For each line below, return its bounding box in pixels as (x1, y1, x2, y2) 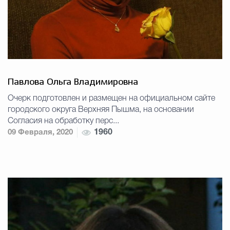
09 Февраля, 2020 (8, 129, 73, 137)
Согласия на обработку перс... (8, 118, 119, 125)
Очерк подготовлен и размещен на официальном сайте (8, 95, 215, 103)
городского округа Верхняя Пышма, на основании (8, 106, 194, 114)
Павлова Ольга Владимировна (8, 78, 138, 87)
